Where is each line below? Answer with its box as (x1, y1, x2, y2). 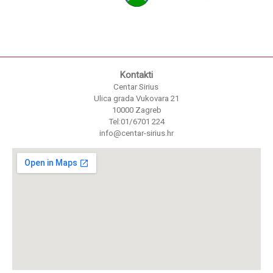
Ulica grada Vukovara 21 (94, 94, 179, 104)
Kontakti (120, 69, 153, 81)
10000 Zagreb (112, 105, 161, 115)
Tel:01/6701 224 (108, 117, 165, 127)
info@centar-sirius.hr (99, 129, 174, 138)
